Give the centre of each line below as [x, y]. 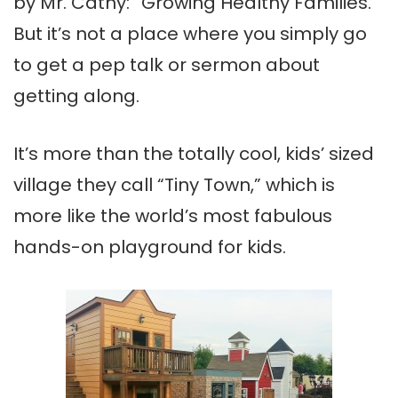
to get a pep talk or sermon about [167, 65]
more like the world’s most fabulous [173, 216]
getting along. [76, 96]
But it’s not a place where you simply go [190, 34]
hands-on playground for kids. [150, 247]
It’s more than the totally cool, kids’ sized [194, 154]
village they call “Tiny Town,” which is [174, 185]
